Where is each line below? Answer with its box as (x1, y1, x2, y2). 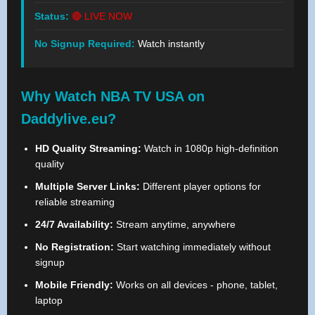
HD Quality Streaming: (35, 142, 141, 154)
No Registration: (35, 240, 114, 252)
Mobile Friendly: (35, 278, 113, 290)
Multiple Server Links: (35, 180, 140, 192)
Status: (34, 10, 69, 22)
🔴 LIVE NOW (72, 10, 132, 22)
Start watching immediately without (114, 240, 271, 252)
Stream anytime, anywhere (113, 218, 236, 230)
